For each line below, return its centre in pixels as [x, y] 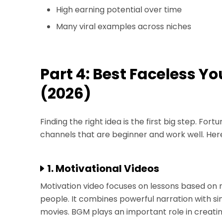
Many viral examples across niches [124, 27]
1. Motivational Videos [103, 168]
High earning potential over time [119, 10]
